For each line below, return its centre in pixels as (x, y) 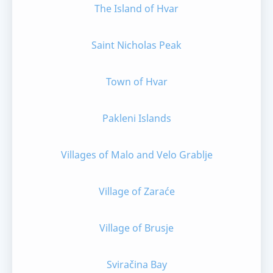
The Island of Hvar (136, 9)
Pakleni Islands (136, 119)
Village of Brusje (136, 228)
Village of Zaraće (136, 192)
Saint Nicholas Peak (136, 45)
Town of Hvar (136, 82)
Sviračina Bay (136, 265)
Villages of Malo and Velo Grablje (136, 155)
